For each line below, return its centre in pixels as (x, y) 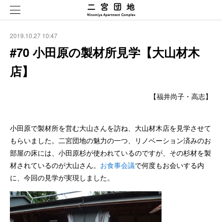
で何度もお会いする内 (169, 165)
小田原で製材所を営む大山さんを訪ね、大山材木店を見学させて (111, 128)
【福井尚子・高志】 (181, 96)
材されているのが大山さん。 (55, 165)
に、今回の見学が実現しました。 (62, 177)
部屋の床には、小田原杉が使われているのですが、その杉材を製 (111, 153)
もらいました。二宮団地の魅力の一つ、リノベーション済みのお (111, 140)
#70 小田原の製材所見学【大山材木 (105, 52)
